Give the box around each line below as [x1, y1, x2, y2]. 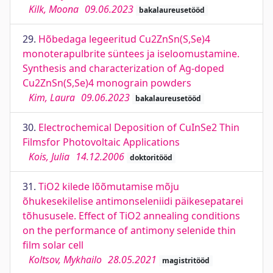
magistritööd [161, 255, 210, 266]
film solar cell [23, 238, 83, 252]
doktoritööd [129, 152, 172, 163]
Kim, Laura [29, 91, 75, 104]
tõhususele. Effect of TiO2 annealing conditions [23, 209, 240, 222]
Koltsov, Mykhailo [29, 253, 102, 266]
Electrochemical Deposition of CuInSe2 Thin [38, 121, 239, 134]
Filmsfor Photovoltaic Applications [23, 135, 180, 149]
